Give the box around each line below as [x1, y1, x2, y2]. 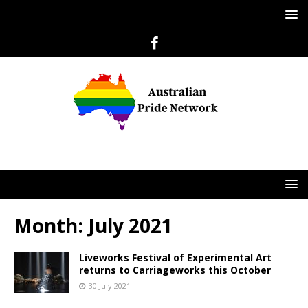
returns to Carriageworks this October [79, 263, 271, 276]
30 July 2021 [89, 280, 131, 291]
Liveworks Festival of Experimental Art [79, 251, 272, 264]
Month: [14, 212, 88, 239]
